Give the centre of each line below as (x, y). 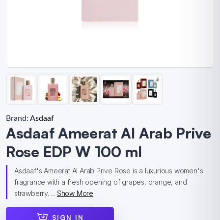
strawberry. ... (36, 193)
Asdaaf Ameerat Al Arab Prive (109, 133)
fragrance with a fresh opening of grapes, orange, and (101, 182)
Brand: (18, 118)
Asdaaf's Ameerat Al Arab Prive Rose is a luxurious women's (109, 171)
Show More (75, 193)
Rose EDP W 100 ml (74, 151)
